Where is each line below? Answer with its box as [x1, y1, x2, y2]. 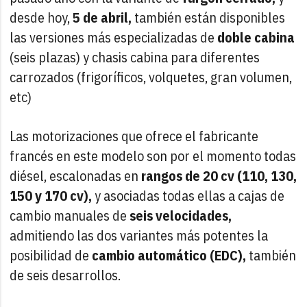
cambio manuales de [10, 206, 130, 225]
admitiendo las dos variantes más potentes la [10, 225, 269, 245]
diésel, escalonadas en [10, 166, 142, 185]
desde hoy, [10, 8, 73, 27]
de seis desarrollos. [10, 265, 121, 284]
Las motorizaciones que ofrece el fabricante [10, 126, 259, 145]
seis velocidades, [130, 206, 232, 225]
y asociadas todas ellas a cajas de [92, 186, 285, 205]
